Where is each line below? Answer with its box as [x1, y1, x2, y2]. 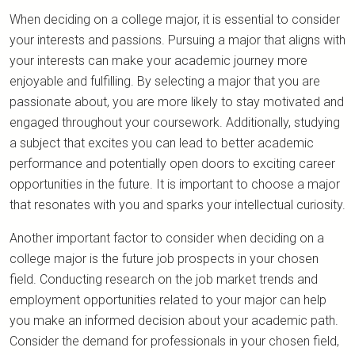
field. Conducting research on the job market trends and [10, 271, 318, 287]
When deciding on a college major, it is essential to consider [10, 11, 340, 27]
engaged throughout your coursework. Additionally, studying [10, 114, 340, 130]
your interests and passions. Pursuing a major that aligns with [10, 32, 345, 48]
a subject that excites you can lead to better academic [10, 135, 314, 151]
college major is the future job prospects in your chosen [10, 250, 319, 266]
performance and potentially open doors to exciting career [10, 155, 335, 171]
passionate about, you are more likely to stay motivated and [10, 94, 344, 109]
